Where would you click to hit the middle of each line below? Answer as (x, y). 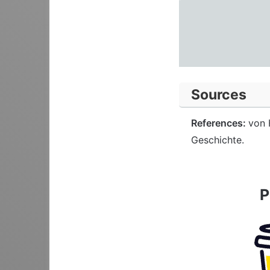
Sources (219, 94)
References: (220, 123)
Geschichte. (218, 140)
